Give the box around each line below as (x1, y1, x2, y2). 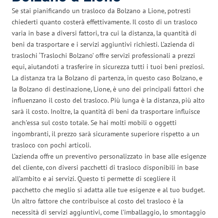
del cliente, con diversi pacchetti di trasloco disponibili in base (12, 163, 199, 172)
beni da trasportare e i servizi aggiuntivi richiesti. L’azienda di (12, 39, 195, 49)
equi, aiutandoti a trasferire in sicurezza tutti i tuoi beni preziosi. (12, 62, 204, 71)
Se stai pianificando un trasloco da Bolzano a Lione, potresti (12, 6, 191, 15)
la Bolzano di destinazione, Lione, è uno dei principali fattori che (12, 84, 204, 93)
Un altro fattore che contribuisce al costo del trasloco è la (12, 196, 183, 205)
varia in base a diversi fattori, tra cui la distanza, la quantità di (12, 28, 197, 37)
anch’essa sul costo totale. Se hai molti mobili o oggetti (12, 118, 177, 127)
